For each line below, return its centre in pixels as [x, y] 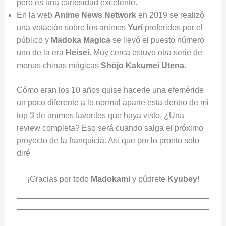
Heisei [77, 53]
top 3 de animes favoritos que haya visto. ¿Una [100, 116]
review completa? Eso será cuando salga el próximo [110, 128]
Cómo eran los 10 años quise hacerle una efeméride [110, 90]
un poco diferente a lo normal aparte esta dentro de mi [112, 103]
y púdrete [149, 179]
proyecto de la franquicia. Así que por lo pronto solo [108, 141]
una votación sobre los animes [72, 28]
